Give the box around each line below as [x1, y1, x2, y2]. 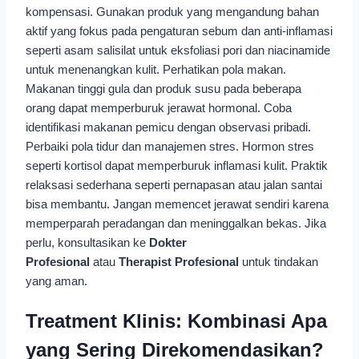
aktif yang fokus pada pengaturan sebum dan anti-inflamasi [26, 24, 333, 38]
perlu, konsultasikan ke [26, 236, 149, 250]
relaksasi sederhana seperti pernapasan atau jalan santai [26, 178, 322, 192]
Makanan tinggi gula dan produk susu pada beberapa [26, 82, 301, 96]
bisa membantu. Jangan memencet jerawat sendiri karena [26, 197, 329, 212]
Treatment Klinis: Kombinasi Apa [26, 310, 327, 333]
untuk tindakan [239, 255, 318, 269]
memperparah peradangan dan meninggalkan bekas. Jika [26, 216, 326, 231]
